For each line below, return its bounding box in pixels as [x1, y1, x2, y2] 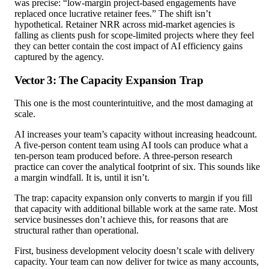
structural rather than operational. [14, 225, 139, 236]
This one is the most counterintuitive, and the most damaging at [14, 98, 253, 109]
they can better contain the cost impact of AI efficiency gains [14, 41, 243, 52]
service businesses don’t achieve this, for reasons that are [14, 214, 228, 225]
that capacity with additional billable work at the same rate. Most [14, 204, 258, 214]
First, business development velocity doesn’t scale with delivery [14, 246, 255, 256]
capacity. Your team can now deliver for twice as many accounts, [14, 256, 259, 267]
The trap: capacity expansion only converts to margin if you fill [14, 193, 252, 204]
